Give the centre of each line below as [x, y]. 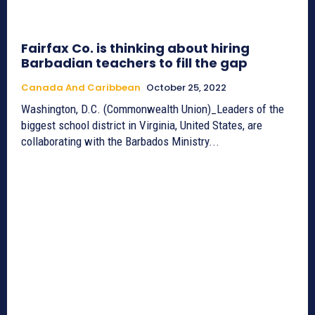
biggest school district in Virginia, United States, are [142, 126]
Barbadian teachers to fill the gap [134, 63]
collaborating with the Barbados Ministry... [120, 142]
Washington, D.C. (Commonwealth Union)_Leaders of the [153, 109]
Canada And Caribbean [81, 88]
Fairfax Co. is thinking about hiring [135, 49]
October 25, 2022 [186, 88]
